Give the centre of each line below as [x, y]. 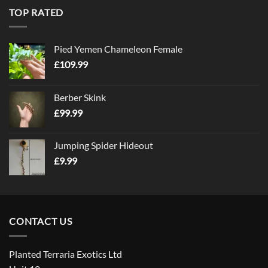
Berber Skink [80, 98]
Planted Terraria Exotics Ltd [66, 254]
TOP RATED [36, 12]
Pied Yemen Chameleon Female [118, 49]
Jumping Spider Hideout [103, 145]
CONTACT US [41, 221]
